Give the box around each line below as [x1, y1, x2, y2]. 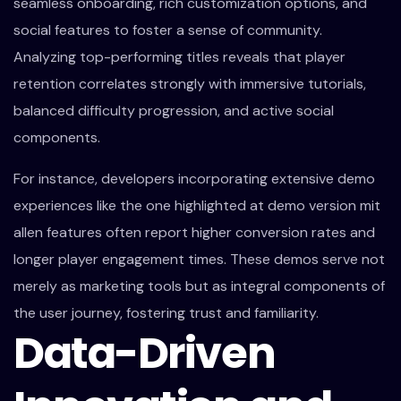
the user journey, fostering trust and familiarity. [13, 303, 319, 322]
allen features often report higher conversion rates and [13, 223, 375, 242]
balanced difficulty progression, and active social [13, 101, 334, 120]
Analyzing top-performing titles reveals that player [13, 47, 346, 66]
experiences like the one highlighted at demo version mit [13, 196, 380, 215]
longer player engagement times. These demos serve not [13, 250, 385, 269]
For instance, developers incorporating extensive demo [13, 169, 375, 188]
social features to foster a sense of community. [13, 21, 322, 39]
